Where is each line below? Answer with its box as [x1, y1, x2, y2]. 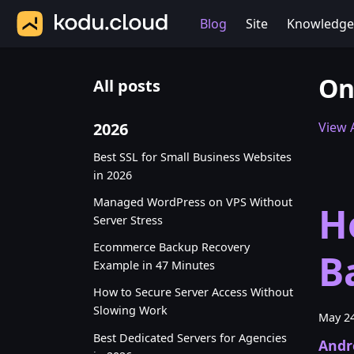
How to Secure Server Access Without [93, 284, 293, 300]
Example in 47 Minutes [93, 258, 215, 273]
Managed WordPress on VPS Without [93, 194, 292, 209]
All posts [93, 75, 160, 96]
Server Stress [93, 212, 163, 228]
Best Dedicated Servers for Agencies [93, 330, 287, 345]
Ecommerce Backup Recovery [93, 239, 250, 255]
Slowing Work [93, 303, 168, 318]
